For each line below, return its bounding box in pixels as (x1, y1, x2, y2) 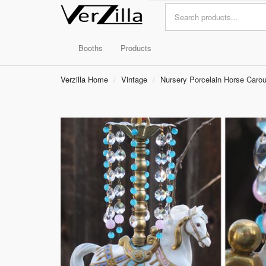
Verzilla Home (61, 74, 108, 85)
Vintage (121, 74, 147, 85)
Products (121, 42, 151, 53)
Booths (78, 42, 103, 53)
